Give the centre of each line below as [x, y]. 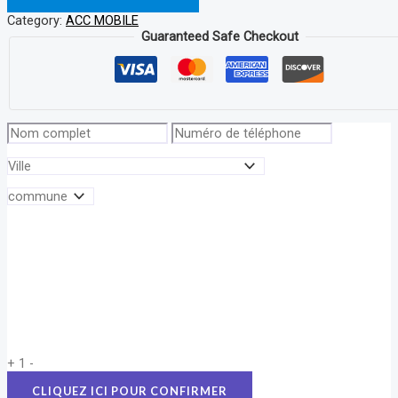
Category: [36, 21]
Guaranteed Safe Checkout [219, 37]
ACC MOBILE [102, 21]
